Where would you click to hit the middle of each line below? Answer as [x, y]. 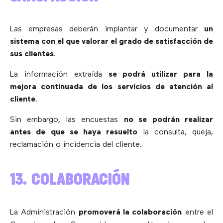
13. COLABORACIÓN [70, 179]
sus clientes [32, 54]
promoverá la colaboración [130, 212]
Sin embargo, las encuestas [67, 120]
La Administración [44, 212]
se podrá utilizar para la [161, 74]
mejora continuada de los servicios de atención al [111, 87]
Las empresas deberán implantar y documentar [107, 29]
